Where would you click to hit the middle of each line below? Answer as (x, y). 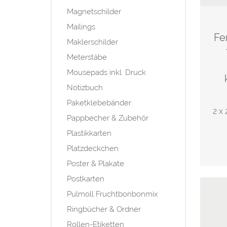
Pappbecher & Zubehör (108, 118)
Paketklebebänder (99, 103)
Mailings (81, 27)
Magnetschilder (94, 11)
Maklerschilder (92, 42)
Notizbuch (85, 87)
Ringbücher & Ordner (104, 209)
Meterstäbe (87, 57)
